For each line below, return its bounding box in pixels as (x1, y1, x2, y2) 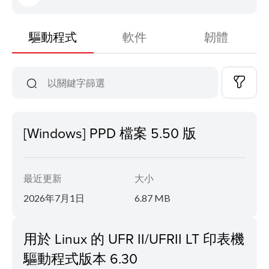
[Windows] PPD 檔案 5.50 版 (23, 122, 196, 142)
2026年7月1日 (23, 192, 85, 204)
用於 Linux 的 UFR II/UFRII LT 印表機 (23, 228, 244, 248)
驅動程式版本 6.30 (23, 248, 138, 268)
